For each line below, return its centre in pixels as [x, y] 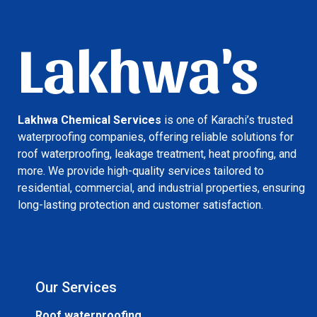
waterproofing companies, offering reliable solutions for [156, 137]
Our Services [76, 287]
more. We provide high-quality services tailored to [141, 171]
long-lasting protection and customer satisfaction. [140, 204]
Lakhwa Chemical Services [90, 120]
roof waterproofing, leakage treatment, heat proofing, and [157, 154]
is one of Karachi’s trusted [227, 120]
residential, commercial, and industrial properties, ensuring [161, 188]
